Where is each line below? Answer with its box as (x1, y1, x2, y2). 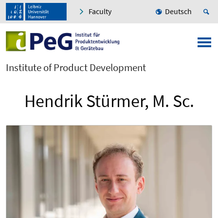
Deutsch (165, 6, 192, 17)
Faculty (89, 6, 111, 17)
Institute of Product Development (6, 61, 146, 74)
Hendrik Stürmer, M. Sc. (24, 90, 194, 112)
